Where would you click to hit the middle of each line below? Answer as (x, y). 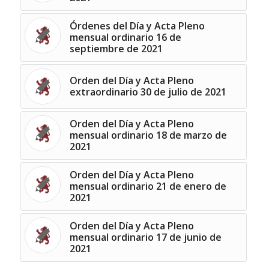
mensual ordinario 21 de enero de (148, 186)
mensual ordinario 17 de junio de (145, 237)
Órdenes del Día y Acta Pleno (137, 26)
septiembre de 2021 (116, 49)
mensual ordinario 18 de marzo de (148, 135)
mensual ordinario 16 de (125, 38)
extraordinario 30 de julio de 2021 (148, 92)
